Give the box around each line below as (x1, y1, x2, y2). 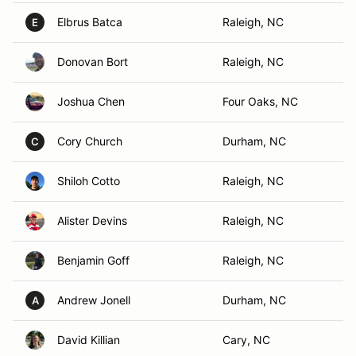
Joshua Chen (57, 95, 125, 108)
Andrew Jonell (57, 293, 130, 307)
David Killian (57, 333, 120, 346)
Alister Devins (57, 214, 127, 227)
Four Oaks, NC (222, 95, 298, 108)
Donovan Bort (57, 55, 128, 68)
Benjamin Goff (57, 253, 130, 267)
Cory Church (57, 134, 122, 148)
